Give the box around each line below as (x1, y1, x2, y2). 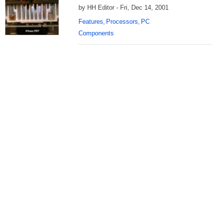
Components (78, 30, 114, 37)
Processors (106, 18, 138, 25)
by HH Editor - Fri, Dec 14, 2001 (78, 4, 169, 11)
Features (78, 18, 103, 25)
